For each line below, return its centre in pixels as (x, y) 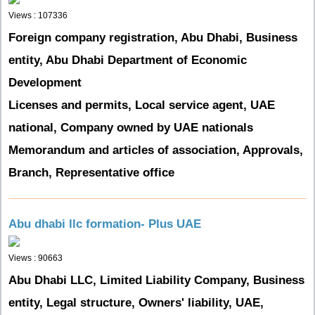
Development (45, 83)
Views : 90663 (36, 258)
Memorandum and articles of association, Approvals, (156, 150)
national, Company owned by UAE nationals (131, 128)
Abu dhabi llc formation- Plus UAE (105, 224)
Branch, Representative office (91, 173)
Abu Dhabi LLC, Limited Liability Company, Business (156, 280)
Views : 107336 (38, 15)
